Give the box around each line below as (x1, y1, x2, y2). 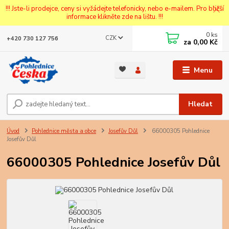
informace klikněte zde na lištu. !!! (66, 12, 163, 21)
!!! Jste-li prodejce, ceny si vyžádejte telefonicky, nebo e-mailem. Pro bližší (5, 4, 224, 13)
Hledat (188, 99, 213, 109)
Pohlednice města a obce (32, 127, 96, 135)
